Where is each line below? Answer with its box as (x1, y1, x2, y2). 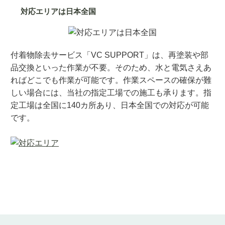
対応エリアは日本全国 (21, 7, 96, 16)
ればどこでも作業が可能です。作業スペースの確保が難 (11, 76, 211, 85)
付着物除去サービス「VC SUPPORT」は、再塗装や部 (11, 51, 208, 60)
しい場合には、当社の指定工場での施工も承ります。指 (11, 88, 211, 97)
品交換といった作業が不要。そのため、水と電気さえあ (11, 63, 211, 72)
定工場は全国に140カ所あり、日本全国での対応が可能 (11, 101, 209, 110)
